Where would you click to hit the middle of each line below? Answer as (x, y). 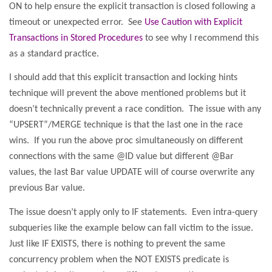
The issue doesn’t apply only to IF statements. (98, 212)
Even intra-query (225, 212)
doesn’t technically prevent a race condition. (97, 110)
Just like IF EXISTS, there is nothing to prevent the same (117, 244)
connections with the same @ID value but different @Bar (121, 157)
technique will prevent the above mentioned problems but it (127, 94)
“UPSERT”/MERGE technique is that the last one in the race (126, 125)
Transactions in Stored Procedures (76, 38)
